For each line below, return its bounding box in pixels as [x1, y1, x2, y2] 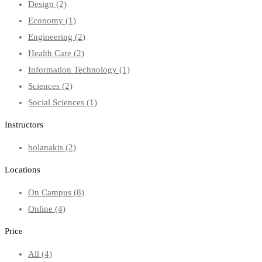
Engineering [28, 32, 75, 42]
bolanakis [28, 143, 65, 153]
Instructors [5, 120, 43, 130]
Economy [28, 16, 65, 26]
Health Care [28, 49, 74, 58]
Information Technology [28, 65, 119, 75]
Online [28, 204, 55, 214]
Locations [5, 165, 40, 175]
